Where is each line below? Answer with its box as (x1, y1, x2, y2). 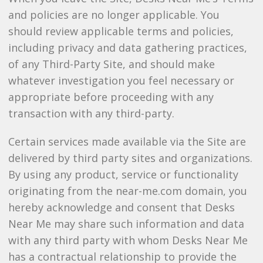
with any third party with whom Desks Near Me (8, 233, 248, 247)
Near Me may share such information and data (8, 217, 244, 231)
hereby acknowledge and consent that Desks (8, 200, 235, 214)
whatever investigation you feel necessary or (8, 73, 234, 87)
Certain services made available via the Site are (8, 134, 246, 149)
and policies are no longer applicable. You (8, 8, 220, 22)
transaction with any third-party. (8, 106, 174, 120)
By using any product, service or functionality (8, 167, 238, 181)
